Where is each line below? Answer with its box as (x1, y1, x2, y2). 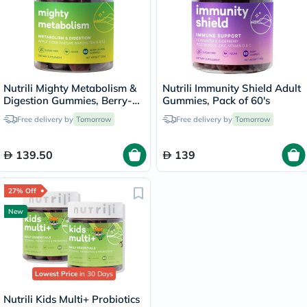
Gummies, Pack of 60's (162, 94, 270, 107)
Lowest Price (35, 269, 77, 278)
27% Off (8, 186, 36, 195)
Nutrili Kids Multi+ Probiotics (3, 293, 140, 306)
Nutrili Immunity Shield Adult (162, 82, 301, 95)
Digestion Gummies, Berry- (3, 94, 132, 107)
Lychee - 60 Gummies (3, 106, 106, 119)
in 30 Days (77, 269, 113, 278)
